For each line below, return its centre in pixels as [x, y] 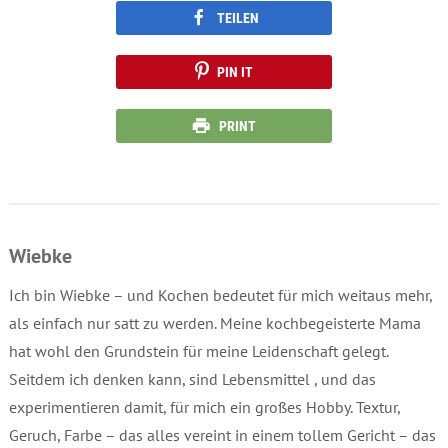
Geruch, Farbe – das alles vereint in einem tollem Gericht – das [222, 434]
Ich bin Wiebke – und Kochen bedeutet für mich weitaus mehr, [220, 294]
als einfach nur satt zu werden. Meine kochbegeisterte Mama [214, 322]
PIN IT [234, 71]
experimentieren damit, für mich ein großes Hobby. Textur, [204, 406]
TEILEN [237, 17]
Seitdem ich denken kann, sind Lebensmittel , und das [192, 378]
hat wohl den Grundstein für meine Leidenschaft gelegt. [198, 350]
